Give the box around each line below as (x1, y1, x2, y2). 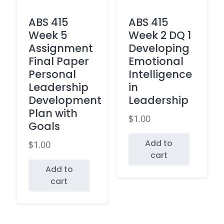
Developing (128, 40, 189, 55)
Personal (28, 66, 76, 81)
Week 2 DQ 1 (128, 27, 191, 42)
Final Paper (28, 53, 89, 68)
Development (28, 92, 101, 107)
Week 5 (28, 27, 67, 42)
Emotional (128, 53, 183, 68)
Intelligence (128, 66, 192, 81)
